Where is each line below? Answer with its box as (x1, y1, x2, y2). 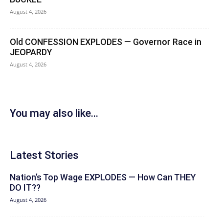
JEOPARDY (10, 46, 52, 57)
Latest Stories (10, 149, 79, 161)
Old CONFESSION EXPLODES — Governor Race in (10, 36, 201, 47)
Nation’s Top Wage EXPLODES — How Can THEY (10, 172, 196, 182)
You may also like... (10, 107, 98, 119)
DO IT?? (10, 182, 41, 193)
